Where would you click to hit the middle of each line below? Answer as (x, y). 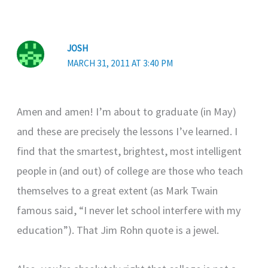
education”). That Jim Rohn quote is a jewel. (118, 230)
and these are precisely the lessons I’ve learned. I (127, 132)
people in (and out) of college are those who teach (130, 171)
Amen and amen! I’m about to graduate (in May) (127, 112)
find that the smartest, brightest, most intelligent (130, 151)
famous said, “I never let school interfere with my (129, 211)
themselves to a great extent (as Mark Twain (118, 191)
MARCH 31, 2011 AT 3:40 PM (120, 63)
